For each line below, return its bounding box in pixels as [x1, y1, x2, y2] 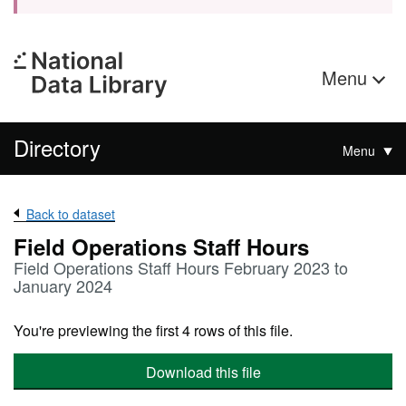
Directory [14, 131, 101, 163]
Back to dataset [26, 205, 115, 223]
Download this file [145, 362, 261, 382]
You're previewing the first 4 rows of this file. [14, 320, 293, 341]
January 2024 [14, 274, 112, 297]
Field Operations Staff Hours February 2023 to [14, 256, 348, 279]
